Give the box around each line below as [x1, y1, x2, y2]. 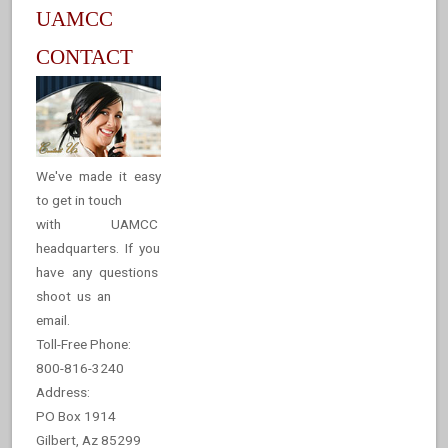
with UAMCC [36, 216, 162, 233]
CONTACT [36, 44, 133, 69]
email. [36, 312, 70, 329]
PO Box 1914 [36, 408, 116, 425]
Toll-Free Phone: [36, 336, 131, 353]
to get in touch [36, 192, 122, 209]
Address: [36, 384, 93, 401]
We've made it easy [36, 168, 162, 185]
